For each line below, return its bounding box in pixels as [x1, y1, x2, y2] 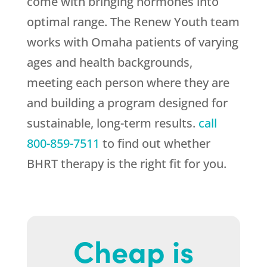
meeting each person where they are [26, 74, 229, 91]
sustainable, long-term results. [26, 115, 198, 132]
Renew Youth [133, 14, 207, 30]
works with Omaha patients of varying [26, 34, 238, 51]
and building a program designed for [26, 95, 228, 111]
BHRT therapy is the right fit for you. [26, 156, 226, 172]
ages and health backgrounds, [26, 54, 193, 71]
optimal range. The [26, 14, 133, 30]
